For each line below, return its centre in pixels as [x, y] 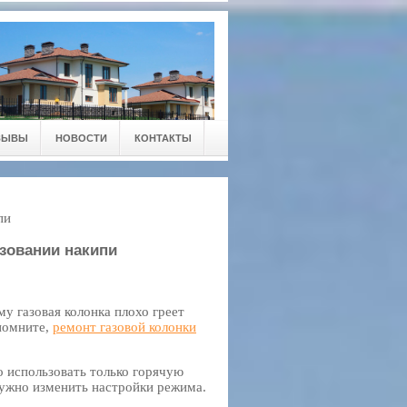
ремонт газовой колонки [124, 327]
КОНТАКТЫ [163, 138]
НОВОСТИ [81, 138]
